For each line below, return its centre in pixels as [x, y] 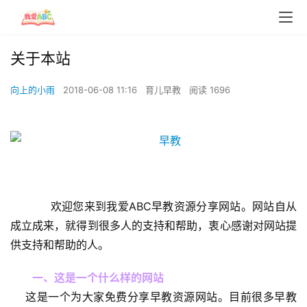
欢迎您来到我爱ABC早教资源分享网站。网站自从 [164, 206]
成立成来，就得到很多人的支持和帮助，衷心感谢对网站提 [153, 225]
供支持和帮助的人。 [60, 245]
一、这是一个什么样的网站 [98, 278]
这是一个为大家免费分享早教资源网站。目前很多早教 [153, 297]
